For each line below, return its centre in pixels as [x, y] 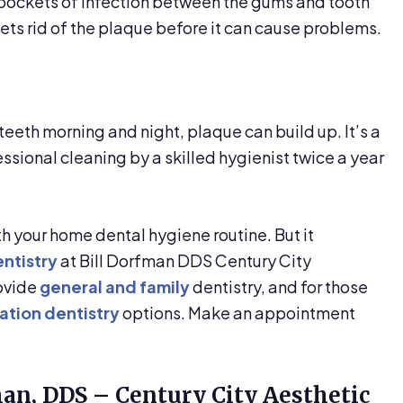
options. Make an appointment [237, 313]
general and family [115, 287]
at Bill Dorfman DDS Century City [184, 260]
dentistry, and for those [279, 287]
